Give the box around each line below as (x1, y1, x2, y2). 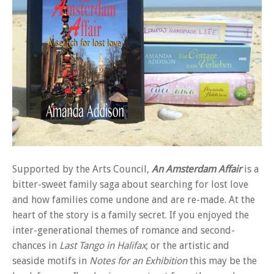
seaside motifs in (12, 254, 89, 267)
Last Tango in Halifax (59, 239, 146, 251)
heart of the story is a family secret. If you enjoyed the (12, 209, 249, 221)
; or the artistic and (146, 239, 229, 251)
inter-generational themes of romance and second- (12, 224, 235, 236)
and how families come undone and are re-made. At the (12, 193, 255, 206)
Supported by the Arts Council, (12, 163, 152, 175)
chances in (12, 239, 59, 251)
